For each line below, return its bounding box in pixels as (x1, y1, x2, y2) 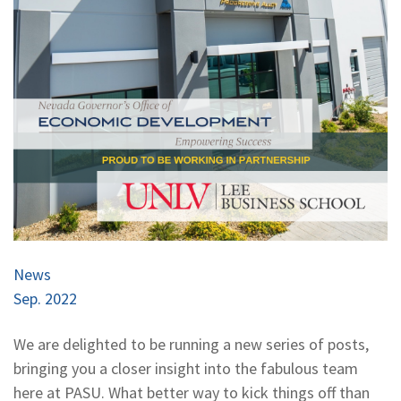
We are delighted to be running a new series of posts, (13, 333, 369, 354)
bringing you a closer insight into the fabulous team (13, 357, 358, 379)
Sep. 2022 (13, 287, 77, 309)
